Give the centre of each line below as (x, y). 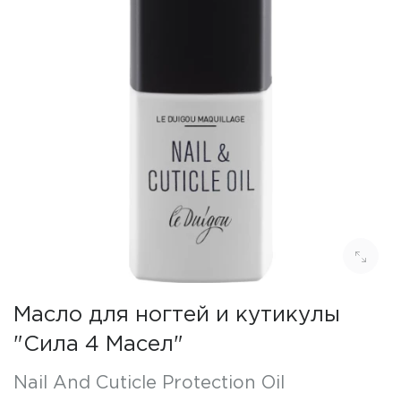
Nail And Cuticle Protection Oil (149, 383)
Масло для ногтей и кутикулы (177, 315)
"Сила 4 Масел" (98, 345)
